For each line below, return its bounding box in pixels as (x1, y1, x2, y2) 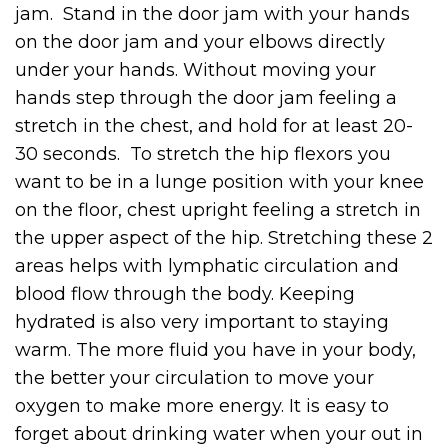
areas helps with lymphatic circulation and (15, 255, 399, 278)
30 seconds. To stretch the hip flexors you (15, 143, 391, 166)
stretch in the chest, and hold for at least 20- (15, 115, 413, 138)
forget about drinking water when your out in (15, 423, 423, 446)
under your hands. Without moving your (15, 59, 376, 82)
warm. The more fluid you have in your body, (15, 339, 416, 362)
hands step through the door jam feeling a (15, 87, 397, 110)
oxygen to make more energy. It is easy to (15, 395, 389, 418)
